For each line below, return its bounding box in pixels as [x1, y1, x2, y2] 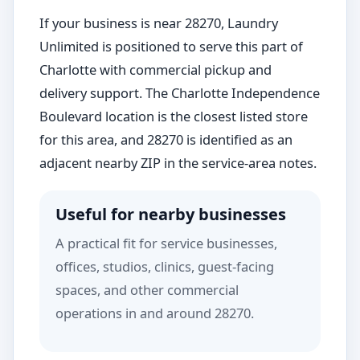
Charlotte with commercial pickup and [39, 60, 272, 79]
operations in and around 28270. [55, 304, 254, 322]
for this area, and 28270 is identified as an [39, 130, 292, 149]
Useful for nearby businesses [55, 203, 286, 225]
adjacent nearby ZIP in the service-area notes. [39, 153, 317, 172]
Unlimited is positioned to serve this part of [39, 37, 303, 55]
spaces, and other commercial [55, 280, 239, 299]
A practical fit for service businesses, [55, 234, 277, 252]
